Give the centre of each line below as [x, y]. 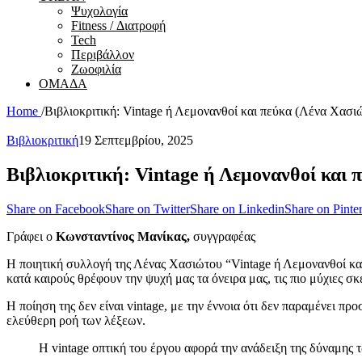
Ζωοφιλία [96, 69]
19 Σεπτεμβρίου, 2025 [136, 140]
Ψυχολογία [99, 11]
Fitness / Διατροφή [118, 25]
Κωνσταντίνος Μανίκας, [123, 236]
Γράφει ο [31, 236]
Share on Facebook [56, 208]
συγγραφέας [223, 236]
